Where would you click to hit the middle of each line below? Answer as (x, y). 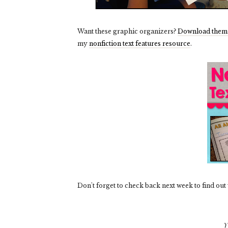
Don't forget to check (110, 186)
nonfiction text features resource (140, 44)
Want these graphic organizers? (127, 32)
